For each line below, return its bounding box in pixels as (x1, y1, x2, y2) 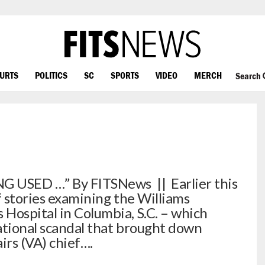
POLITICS (35, 69, 67, 80)
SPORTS (111, 69, 139, 80)
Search (235, 70, 263, 82)
